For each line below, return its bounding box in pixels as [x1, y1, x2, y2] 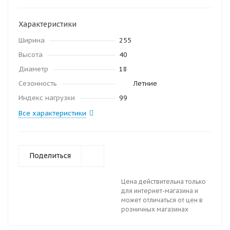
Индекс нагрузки [18, 93, 75, 102]
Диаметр [18, 65, 48, 73]
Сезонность [18, 79, 57, 88]
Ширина [18, 36, 45, 45]
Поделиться [29, 151, 71, 160]
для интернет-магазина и [121, 187, 198, 195]
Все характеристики [18, 109, 86, 118]
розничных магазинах [121, 205, 188, 213]
